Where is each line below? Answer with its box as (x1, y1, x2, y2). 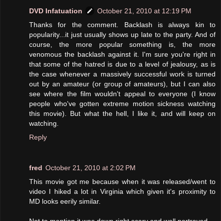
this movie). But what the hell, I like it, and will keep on (29, 109, 216, 117)
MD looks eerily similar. (29, 197, 101, 205)
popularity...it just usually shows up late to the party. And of (29, 30, 216, 38)
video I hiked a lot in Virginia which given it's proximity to (29, 187, 216, 195)
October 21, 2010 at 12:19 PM (97, 6, 191, 15)
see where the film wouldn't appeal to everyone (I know (29, 89, 216, 98)
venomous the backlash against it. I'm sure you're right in (29, 50, 216, 58)
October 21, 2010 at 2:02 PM (45, 163, 136, 172)
